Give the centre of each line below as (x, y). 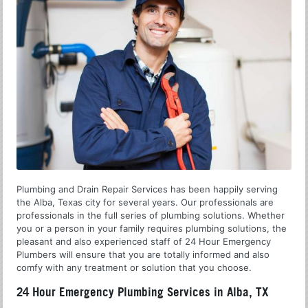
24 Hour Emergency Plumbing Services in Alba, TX (143, 292)
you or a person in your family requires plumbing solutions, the (152, 228)
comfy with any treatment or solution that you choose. (134, 267)
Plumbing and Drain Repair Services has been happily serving (147, 189)
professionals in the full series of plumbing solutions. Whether (151, 215)
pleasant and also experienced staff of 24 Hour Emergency (144, 241)
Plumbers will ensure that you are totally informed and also (143, 254)
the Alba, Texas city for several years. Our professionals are (145, 202)
